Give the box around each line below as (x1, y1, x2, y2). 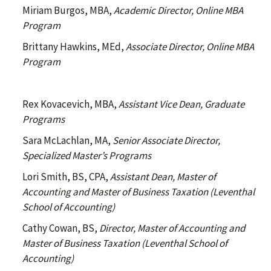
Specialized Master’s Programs (22, 149, 151, 162)
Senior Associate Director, (113, 134, 220, 147)
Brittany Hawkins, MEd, (22, 40, 126, 53)
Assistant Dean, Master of (110, 170, 216, 183)
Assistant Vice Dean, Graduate (119, 97, 244, 111)
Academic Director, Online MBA (114, 4, 243, 17)
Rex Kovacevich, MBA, (22, 97, 119, 111)
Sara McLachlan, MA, (22, 134, 113, 147)
